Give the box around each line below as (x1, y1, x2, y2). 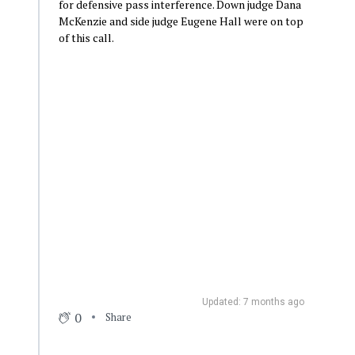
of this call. (58, 29, 114, 45)
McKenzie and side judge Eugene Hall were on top (58, 13, 303, 29)
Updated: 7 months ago (202, 296, 305, 307)
